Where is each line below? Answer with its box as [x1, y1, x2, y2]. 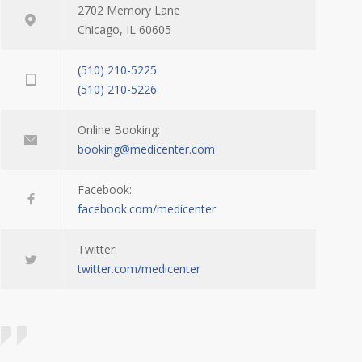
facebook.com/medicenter [78, 201, 216, 217]
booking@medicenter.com [78, 141, 215, 157]
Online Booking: [78, 122, 160, 137]
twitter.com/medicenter [78, 261, 200, 276]
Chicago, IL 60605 [78, 22, 171, 37]
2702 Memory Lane [78, 2, 180, 18]
